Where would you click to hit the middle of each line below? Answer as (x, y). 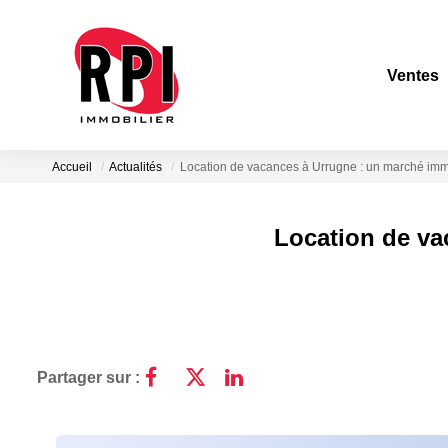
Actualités (135, 167)
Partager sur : (88, 377)
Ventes (413, 75)
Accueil (72, 167)
